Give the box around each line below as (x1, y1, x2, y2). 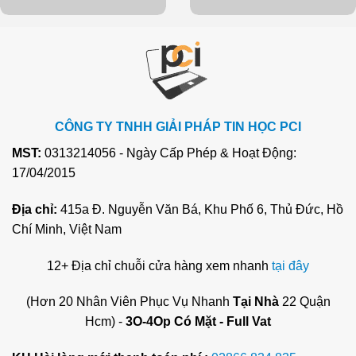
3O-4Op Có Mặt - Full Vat (126, 315, 271, 329)
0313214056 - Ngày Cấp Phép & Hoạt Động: (41, 146, 296, 161)
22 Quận (278, 295, 331, 309)
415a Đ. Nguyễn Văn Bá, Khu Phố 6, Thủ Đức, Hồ (60, 202, 343, 216)
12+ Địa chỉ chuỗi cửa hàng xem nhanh (47, 258, 272, 273)
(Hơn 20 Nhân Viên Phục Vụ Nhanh (25, 295, 233, 309)
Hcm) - (85, 315, 126, 329)
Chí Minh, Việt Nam (12, 222, 122, 236)
